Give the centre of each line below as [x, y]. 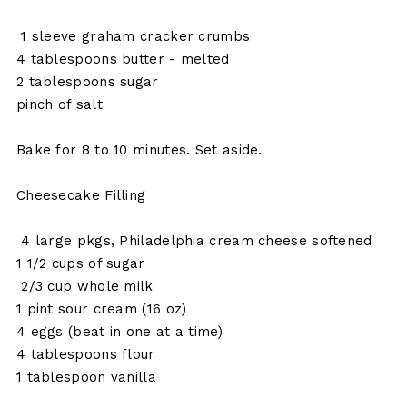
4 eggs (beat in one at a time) [119, 332]
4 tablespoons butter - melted [123, 60]
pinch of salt [59, 105]
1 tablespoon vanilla [86, 377]
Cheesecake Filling [81, 196]
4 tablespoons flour [85, 355]
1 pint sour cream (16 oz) [101, 309]
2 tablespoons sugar [87, 82]
